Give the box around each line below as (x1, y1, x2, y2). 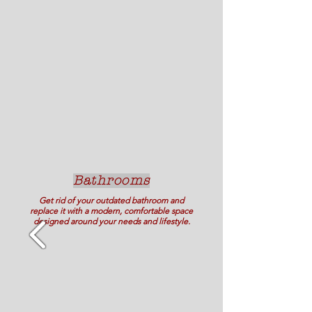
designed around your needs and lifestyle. (33, 216, 190, 226)
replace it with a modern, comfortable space (30, 205, 193, 216)
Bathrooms (72, 173, 150, 188)
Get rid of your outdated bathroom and (39, 195, 184, 205)
